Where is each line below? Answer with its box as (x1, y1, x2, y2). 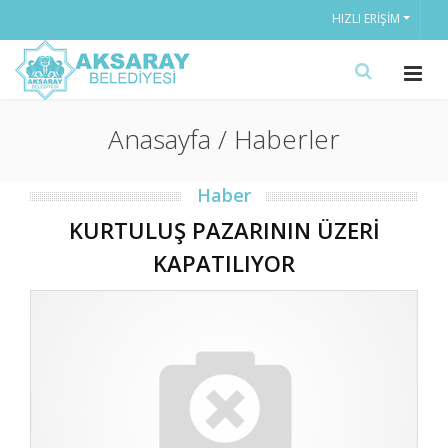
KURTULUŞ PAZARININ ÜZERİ (68, 215, 380, 245)
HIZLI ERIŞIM (331, 10, 400, 27)
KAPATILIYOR (153, 248, 295, 278)
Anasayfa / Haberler (108, 121, 340, 157)
